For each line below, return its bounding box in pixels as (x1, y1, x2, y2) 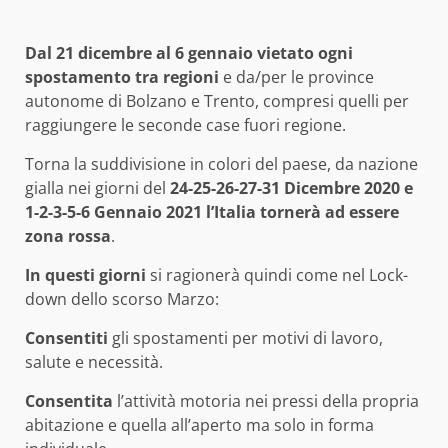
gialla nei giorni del (25, 176, 170, 199)
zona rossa (25, 224, 111, 247)
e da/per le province (219, 65, 374, 88)
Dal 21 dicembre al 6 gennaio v (25, 41, 266, 64)
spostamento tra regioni (25, 65, 219, 88)
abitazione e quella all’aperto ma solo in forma (25, 413, 374, 436)
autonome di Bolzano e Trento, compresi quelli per (25, 89, 409, 112)
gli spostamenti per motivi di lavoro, (112, 326, 383, 349)
